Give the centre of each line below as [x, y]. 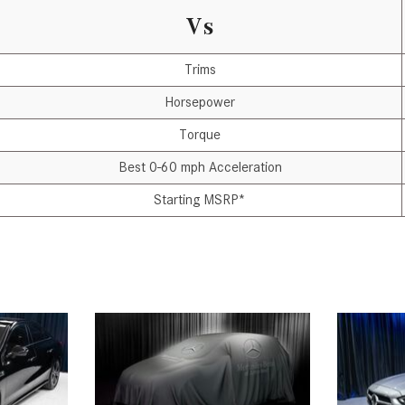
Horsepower [200, 103]
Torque [200, 135]
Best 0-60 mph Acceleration [200, 168]
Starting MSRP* [200, 200]
